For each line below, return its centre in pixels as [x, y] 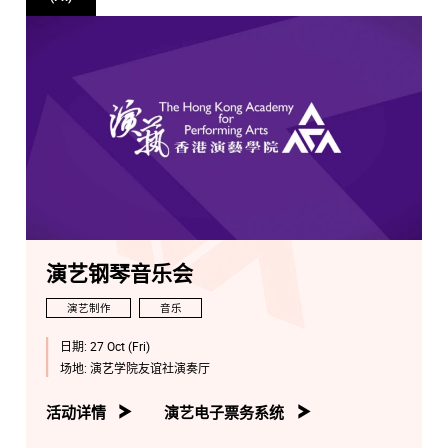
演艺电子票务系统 [224, 411]
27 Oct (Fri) [119, 346]
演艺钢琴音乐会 [119, 275]
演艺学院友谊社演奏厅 [149, 367]
